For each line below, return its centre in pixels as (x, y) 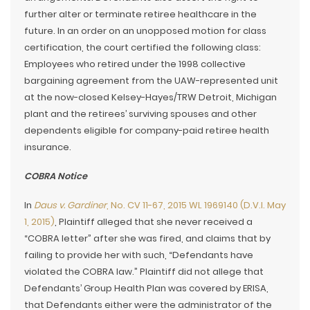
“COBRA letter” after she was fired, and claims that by (147, 238)
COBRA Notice (56, 176)
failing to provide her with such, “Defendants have (139, 255)
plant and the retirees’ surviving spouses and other (140, 114)
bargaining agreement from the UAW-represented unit (151, 81)
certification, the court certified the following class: (143, 47)
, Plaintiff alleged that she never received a (154, 222)
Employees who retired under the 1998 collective (135, 64)
